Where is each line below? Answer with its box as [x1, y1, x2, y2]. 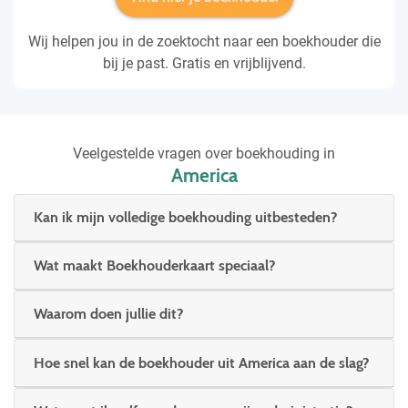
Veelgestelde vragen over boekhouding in [73, 144, 335, 162]
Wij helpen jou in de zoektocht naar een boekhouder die [27, 32, 381, 50]
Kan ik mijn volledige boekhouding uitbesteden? [34, 209, 337, 227]
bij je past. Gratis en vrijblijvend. [102, 54, 306, 72]
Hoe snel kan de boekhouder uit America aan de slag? [34, 353, 369, 372]
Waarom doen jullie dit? [34, 305, 183, 323]
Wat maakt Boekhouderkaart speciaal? [34, 257, 275, 275]
